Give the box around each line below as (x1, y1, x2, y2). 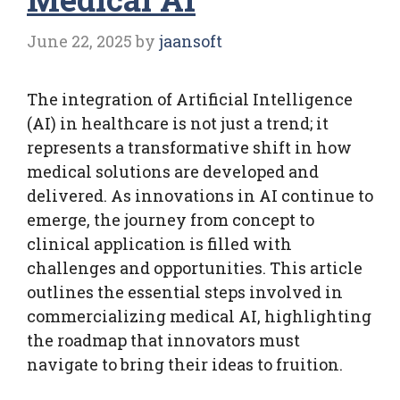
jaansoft (159, 29, 222, 52)
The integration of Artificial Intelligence (27, 87, 353, 110)
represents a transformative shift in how (27, 136, 352, 158)
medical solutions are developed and (27, 160, 319, 182)
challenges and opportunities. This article (27, 256, 362, 279)
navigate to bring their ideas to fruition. (27, 353, 343, 375)
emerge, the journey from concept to (27, 208, 314, 230)
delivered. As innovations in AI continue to (27, 184, 373, 206)
